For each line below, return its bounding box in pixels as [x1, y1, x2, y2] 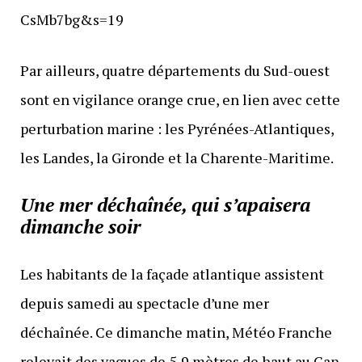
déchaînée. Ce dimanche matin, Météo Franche [19, 322, 332, 343]
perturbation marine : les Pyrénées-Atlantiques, [19, 119, 334, 139]
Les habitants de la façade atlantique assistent [19, 264, 324, 284]
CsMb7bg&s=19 [19, 10, 124, 30]
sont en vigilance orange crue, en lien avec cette [19, 90, 340, 110]
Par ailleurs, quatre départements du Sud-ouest [19, 61, 330, 81]
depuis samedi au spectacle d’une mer [19, 293, 269, 314]
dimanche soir [19, 213, 141, 240]
